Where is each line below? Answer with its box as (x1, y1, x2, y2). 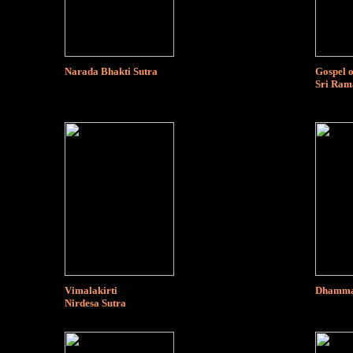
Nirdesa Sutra (65, 296, 126, 309)
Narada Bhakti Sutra (65, 65, 158, 77)
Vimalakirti (65, 284, 117, 296)
